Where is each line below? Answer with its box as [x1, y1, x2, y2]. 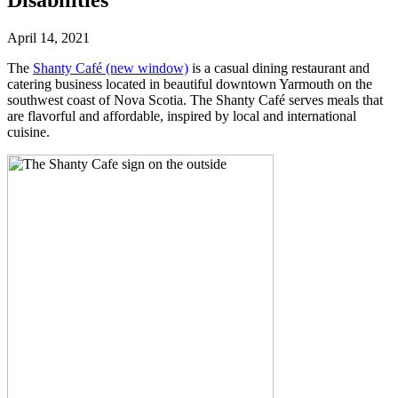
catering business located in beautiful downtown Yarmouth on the [7, 76, 372, 92]
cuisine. [7, 123, 50, 139]
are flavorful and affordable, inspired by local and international [7, 107, 356, 123]
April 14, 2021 [7, 29, 90, 45]
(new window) [102, 60, 188, 76]
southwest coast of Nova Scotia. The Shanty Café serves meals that [7, 92, 383, 107]
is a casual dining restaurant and [188, 60, 370, 76]
